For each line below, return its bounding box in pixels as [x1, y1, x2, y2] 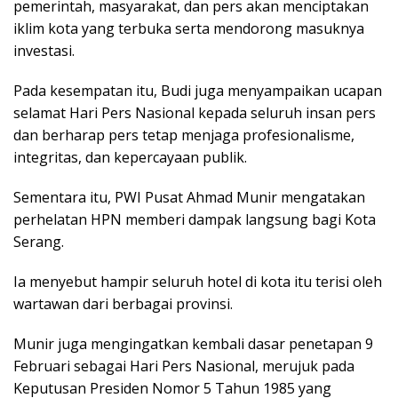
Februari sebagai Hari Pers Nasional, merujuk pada [13, 355, 354, 376]
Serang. [13, 231, 64, 251]
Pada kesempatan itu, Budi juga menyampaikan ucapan [13, 80, 382, 100]
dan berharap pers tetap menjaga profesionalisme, [13, 124, 354, 145]
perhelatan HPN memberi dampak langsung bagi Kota [13, 209, 376, 229]
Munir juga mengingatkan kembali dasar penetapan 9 [13, 333, 373, 354]
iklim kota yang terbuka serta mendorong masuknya [13, 18, 364, 38]
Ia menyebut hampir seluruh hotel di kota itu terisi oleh [13, 271, 382, 291]
